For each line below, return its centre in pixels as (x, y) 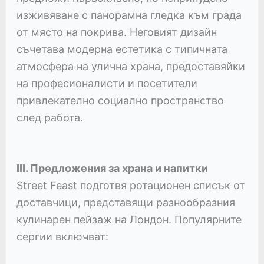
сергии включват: (62, 236)
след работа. (49, 117)
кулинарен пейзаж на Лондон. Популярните (129, 219)
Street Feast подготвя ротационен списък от (131, 185)
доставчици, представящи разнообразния (126, 202)
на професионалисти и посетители (107, 83)
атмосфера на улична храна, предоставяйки (131, 66)
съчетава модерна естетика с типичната (122, 49)
